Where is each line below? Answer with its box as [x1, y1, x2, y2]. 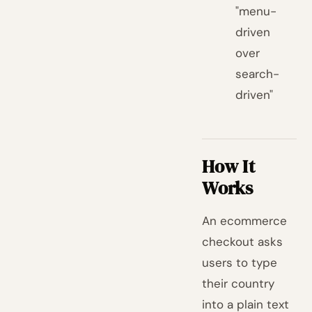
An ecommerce [202, 213, 288, 228]
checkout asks [202, 234, 283, 249]
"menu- [235, 3, 277, 19]
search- [235, 66, 280, 81]
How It [202, 154, 255, 179]
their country [202, 276, 275, 291]
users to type [202, 255, 278, 270]
